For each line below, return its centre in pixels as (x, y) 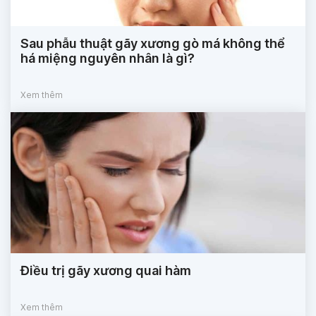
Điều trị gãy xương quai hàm (106, 271)
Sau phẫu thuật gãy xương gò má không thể (153, 44)
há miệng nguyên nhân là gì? (108, 59)
